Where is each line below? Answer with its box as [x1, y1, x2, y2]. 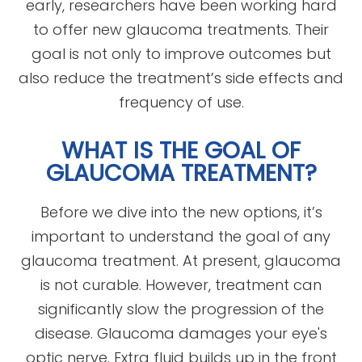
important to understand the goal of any [32, 225, 330, 246]
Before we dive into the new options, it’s [40, 201, 322, 222]
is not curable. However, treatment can [40, 274, 322, 295]
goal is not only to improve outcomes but [31, 43, 331, 64]
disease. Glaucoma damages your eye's [35, 322, 327, 343]
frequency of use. [118, 91, 244, 112]
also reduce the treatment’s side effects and [19, 67, 343, 88]
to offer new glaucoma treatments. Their [33, 19, 329, 40]
